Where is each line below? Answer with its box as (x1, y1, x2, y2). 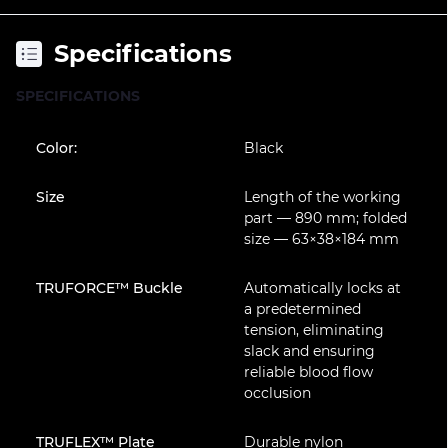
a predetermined (243, 300, 361, 318)
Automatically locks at (243, 279, 401, 297)
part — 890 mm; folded (243, 209, 407, 227)
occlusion (243, 384, 311, 402)
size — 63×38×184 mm (243, 230, 399, 248)
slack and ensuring (243, 342, 375, 360)
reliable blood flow (243, 363, 373, 381)
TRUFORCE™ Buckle (36, 279, 183, 297)
